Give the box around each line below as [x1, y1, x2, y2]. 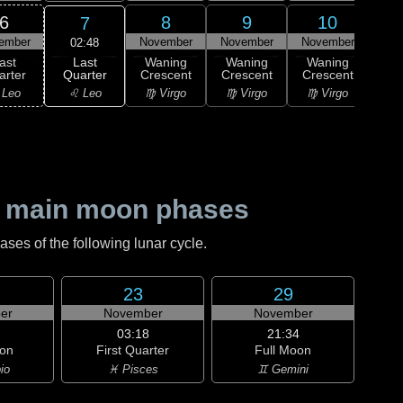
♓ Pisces [107, 363, 158, 376]
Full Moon [255, 343, 311, 357]
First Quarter [96, 343, 169, 357]
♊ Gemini [257, 363, 309, 376]
